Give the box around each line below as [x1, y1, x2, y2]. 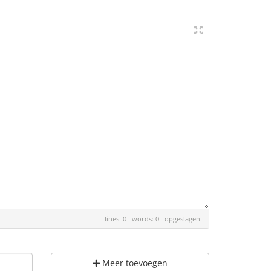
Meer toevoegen [99, 257, 168, 269]
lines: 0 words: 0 [105, 214, 165, 223]
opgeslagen [165, 214, 200, 223]
